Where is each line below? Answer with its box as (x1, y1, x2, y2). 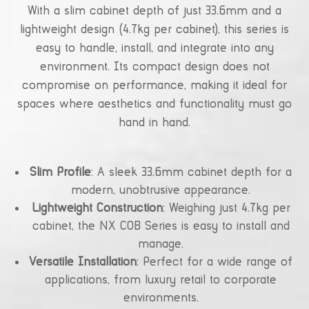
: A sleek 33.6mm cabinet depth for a (91, 166, 292, 179)
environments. (123, 292, 199, 305)
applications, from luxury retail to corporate (45, 274, 277, 287)
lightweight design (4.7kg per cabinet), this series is (20, 23, 289, 37)
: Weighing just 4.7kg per (162, 202, 290, 215)
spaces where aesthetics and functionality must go (17, 98, 292, 111)
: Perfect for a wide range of (137, 256, 292, 269)
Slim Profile (30, 166, 91, 179)
